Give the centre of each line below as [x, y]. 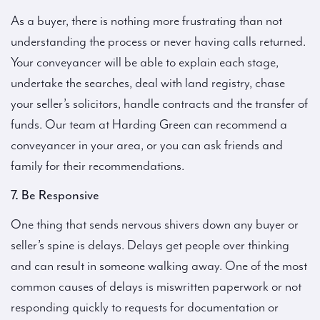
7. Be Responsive [55, 195]
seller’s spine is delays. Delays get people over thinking [150, 245]
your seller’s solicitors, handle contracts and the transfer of [159, 104]
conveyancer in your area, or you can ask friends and [147, 145]
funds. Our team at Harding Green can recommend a [149, 125]
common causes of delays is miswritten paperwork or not [156, 287]
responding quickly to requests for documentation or [145, 307]
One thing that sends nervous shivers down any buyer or [155, 225]
